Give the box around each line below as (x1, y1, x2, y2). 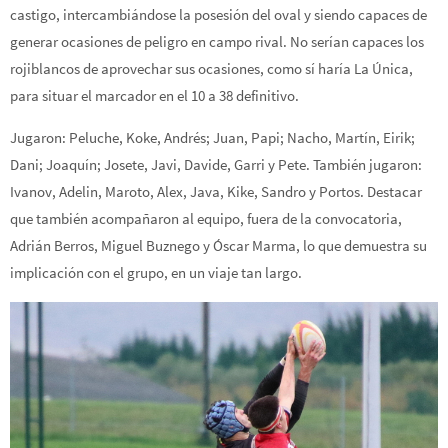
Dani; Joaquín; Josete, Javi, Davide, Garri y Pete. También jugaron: (10, 155, 422, 175)
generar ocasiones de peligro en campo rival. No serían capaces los (10, 32, 424, 52)
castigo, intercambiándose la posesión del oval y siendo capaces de (10, 5, 427, 25)
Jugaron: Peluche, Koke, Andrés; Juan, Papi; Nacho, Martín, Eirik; (10, 128, 415, 148)
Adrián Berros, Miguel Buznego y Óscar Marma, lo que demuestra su (10, 236, 427, 256)
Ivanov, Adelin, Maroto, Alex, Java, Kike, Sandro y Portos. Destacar (10, 182, 422, 202)
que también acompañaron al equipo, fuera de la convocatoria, (10, 209, 402, 229)
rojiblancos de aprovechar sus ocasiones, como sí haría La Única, (10, 59, 413, 79)
